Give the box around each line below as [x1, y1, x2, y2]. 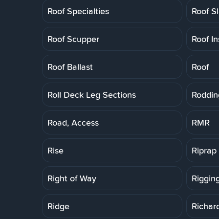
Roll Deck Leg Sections [47, 88, 136, 101]
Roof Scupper [47, 32, 99, 45]
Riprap [192, 144, 217, 156]
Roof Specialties [47, 4, 109, 17]
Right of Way [47, 172, 96, 184]
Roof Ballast [47, 60, 93, 73]
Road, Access [47, 116, 99, 129]
